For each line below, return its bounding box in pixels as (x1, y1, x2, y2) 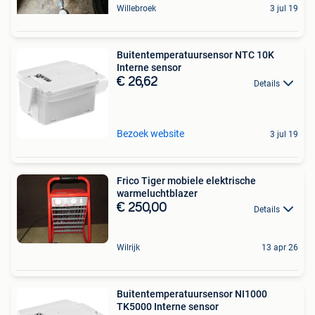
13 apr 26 (262, 242, 298, 252)
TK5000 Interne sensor (117, 300, 219, 312)
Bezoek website (117, 128, 184, 140)
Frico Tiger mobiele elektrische (117, 175, 256, 187)
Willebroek (117, 4, 156, 14)
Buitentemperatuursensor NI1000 (117, 288, 267, 300)
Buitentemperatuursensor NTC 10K (117, 49, 274, 61)
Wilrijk (117, 242, 140, 252)
